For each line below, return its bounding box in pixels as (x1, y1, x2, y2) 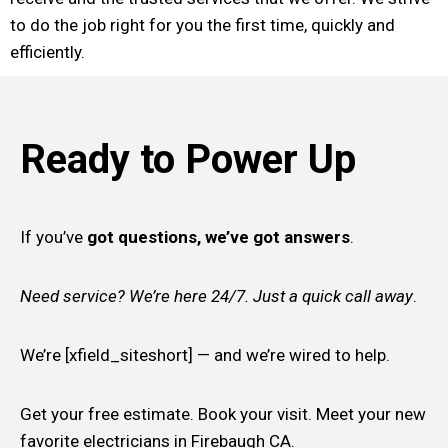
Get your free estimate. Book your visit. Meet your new (20, 403, 426, 424)
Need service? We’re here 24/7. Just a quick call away (20, 285, 413, 306)
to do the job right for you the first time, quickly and (10, 14, 395, 35)
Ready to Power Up (20, 135, 356, 183)
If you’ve (20, 226, 83, 247)
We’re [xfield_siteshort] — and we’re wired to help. (20, 344, 390, 365)
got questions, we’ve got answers (83, 226, 350, 247)
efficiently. (10, 41, 85, 62)
